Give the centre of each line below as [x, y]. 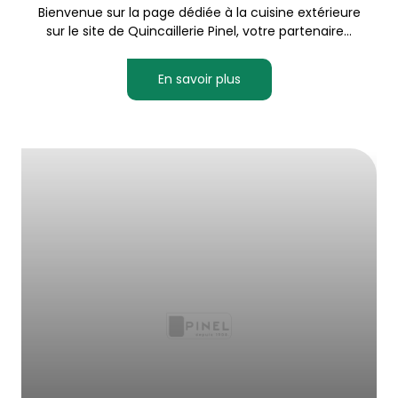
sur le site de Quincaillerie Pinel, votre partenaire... [199, 31]
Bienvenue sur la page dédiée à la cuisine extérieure [199, 12]
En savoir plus [199, 79]
